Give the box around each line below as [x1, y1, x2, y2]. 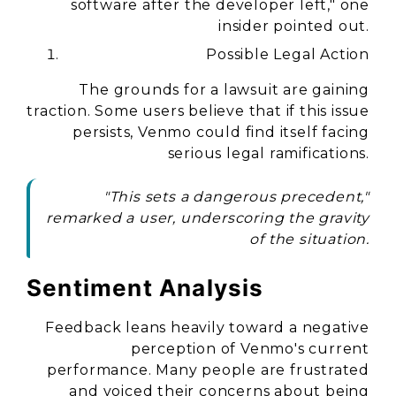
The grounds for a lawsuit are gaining [79, 81, 369, 98]
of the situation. [249, 231, 369, 247]
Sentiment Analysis [27, 274, 264, 301]
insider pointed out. [217, 18, 369, 34]
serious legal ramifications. [167, 145, 369, 162]
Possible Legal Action [206, 46, 369, 63]
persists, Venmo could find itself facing [72, 124, 369, 141]
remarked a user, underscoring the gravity [46, 209, 369, 226]
